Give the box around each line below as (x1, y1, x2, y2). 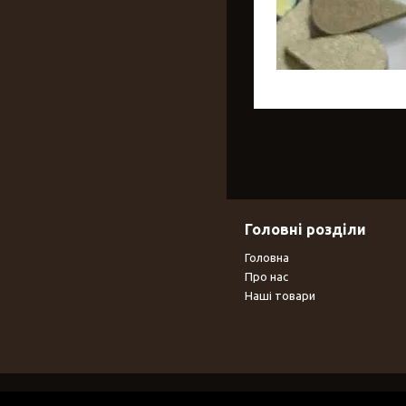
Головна (245, 250, 289, 264)
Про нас (245, 269, 288, 283)
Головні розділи (245, 220, 366, 237)
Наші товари (245, 288, 315, 302)
